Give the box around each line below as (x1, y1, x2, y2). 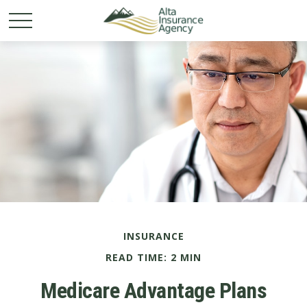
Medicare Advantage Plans (40, 278, 267, 304)
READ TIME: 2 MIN (106, 251, 201, 264)
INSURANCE (123, 230, 184, 243)
